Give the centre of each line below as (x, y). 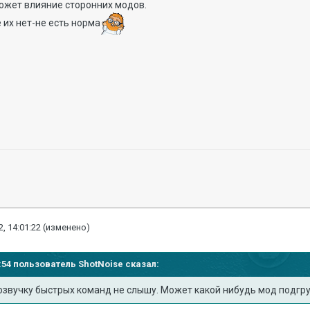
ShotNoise (101, 264)
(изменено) (67, 227)
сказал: (142, 264)
